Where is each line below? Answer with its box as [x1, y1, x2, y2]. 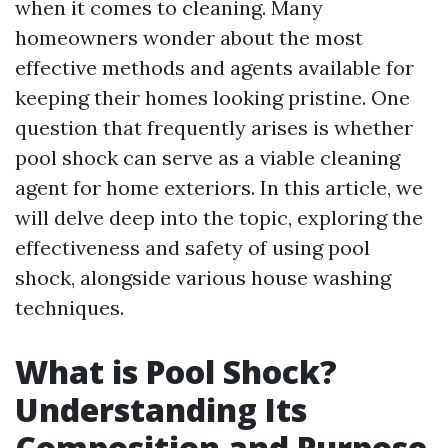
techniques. [15, 295, 124, 320]
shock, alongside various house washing [15, 265, 391, 290]
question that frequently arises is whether [15, 115, 413, 140]
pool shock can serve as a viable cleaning [15, 145, 400, 170]
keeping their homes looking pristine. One [15, 85, 410, 110]
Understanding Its [15, 388, 307, 431]
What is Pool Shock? [15, 350, 337, 393]
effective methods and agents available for [15, 55, 414, 80]
